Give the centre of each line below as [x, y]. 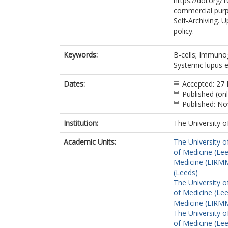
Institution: [81, 123]
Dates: [74, 84]
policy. [184, 31]
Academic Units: [90, 142]
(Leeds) [186, 172]
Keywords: [81, 55]
